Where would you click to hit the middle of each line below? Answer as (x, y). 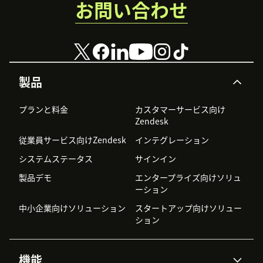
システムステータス (56, 159)
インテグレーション (172, 140)
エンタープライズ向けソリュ (188, 178)
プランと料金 (43, 109)
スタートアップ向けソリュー (188, 208)
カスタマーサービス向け (180, 109)
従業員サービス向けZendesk (73, 140)
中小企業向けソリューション (72, 208)
